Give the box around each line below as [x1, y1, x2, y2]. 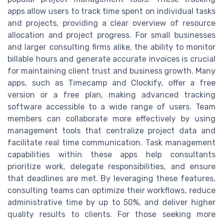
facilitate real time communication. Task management [7, 138, 216, 148]
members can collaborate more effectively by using [7, 114, 216, 124]
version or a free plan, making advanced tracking [7, 90, 216, 100]
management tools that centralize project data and [7, 126, 216, 136]
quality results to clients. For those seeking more [7, 210, 216, 220]
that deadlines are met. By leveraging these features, [7, 174, 216, 184]
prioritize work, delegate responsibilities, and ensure [7, 162, 216, 172]
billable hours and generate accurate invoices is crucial [7, 54, 216, 64]
